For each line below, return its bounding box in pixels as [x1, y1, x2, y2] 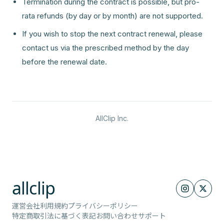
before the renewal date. [22, 57, 107, 66]
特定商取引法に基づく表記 [12, 211, 96, 220]
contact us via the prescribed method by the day [22, 43, 189, 52]
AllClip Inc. [95, 114, 128, 122]
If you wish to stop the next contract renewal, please [22, 29, 202, 38]
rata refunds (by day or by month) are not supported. [22, 11, 203, 20]
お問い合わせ [96, 211, 138, 220]
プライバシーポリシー [68, 201, 138, 210]
